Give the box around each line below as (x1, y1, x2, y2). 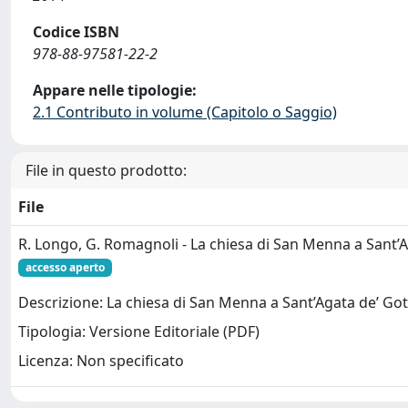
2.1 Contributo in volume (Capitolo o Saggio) (33, 102, 337, 122)
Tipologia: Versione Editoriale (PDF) (18, 321, 260, 342)
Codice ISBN (33, 22, 119, 42)
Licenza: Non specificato (18, 351, 184, 372)
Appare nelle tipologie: (33, 80, 197, 100)
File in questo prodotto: (25, 160, 187, 180)
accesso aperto (25, 260, 105, 275)
